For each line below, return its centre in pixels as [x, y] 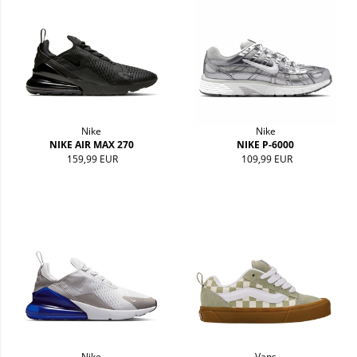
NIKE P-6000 [266, 145]
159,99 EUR [93, 159]
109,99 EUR [267, 159]
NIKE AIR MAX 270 [91, 145]
